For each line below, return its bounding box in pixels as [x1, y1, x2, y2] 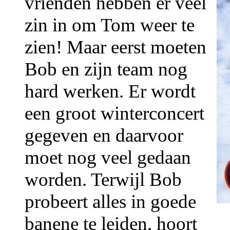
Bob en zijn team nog [25, 58, 187, 80]
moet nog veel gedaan [25, 146, 191, 168]
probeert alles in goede [25, 190, 196, 212]
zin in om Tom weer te [25, 14, 195, 35]
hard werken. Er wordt [25, 80, 196, 102]
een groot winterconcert [25, 102, 204, 124]
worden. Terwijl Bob [25, 168, 182, 190]
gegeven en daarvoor [25, 124, 183, 146]
